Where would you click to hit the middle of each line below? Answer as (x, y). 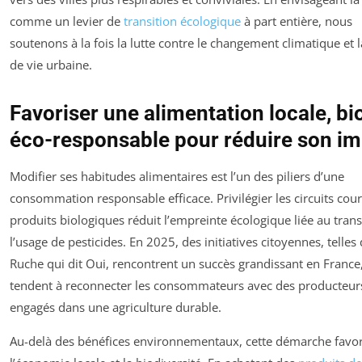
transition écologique (182, 21)
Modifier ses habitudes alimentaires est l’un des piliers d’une (177, 177)
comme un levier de (67, 21)
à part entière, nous (297, 21)
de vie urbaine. (51, 65)
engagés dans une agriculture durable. (116, 307)
